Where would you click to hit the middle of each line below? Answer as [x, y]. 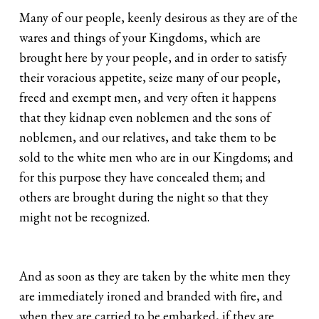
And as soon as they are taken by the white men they [155, 276]
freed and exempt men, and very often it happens [148, 97]
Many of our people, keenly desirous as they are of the [159, 17]
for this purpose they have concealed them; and [143, 177]
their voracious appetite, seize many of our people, [150, 77]
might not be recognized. [85, 216]
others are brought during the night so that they [144, 197]
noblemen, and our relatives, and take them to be [148, 137]
